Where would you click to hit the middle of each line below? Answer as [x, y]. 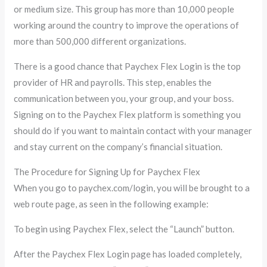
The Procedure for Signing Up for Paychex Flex [107, 171]
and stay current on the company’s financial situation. [118, 146]
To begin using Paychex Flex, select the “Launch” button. [124, 229]
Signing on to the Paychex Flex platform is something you [128, 114]
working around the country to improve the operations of [127, 25]
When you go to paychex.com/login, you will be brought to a [132, 187]
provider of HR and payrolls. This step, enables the [113, 82]
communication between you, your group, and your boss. [124, 98]
